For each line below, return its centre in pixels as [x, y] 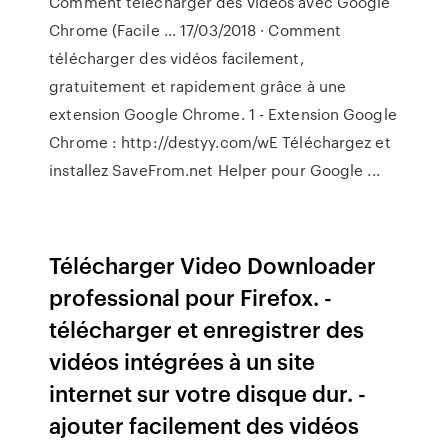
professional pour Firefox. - [191, 296]
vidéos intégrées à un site [182, 360]
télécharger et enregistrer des [207, 328]
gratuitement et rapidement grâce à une [198, 86]
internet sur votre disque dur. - [208, 392]
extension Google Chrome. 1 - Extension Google [223, 114]
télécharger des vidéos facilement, [176, 58]
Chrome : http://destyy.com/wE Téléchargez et [220, 142]
